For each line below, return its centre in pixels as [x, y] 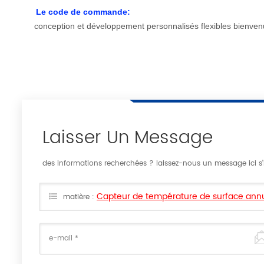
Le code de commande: [83, 12]
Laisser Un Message [128, 138]
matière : [80, 197]
